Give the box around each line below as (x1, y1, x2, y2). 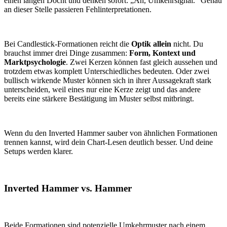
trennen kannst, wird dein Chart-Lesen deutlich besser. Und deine (4, 138, 213, 147)
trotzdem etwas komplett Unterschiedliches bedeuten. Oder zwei (4, 67, 209, 76)
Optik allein (131, 40, 171, 49)
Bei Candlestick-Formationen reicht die (4, 40, 131, 49)
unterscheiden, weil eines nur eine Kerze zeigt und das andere (4, 85, 201, 94)
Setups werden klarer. (4, 147, 73, 156)
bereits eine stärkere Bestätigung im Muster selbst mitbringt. (4, 94, 194, 103)
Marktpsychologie (4, 58, 66, 67)
